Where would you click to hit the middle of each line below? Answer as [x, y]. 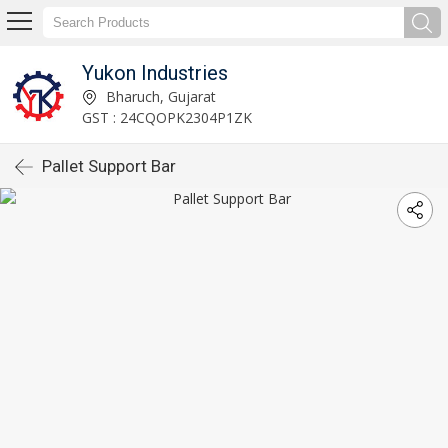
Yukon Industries [154, 72]
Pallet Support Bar [109, 166]
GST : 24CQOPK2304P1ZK [166, 117]
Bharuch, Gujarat [158, 96]
